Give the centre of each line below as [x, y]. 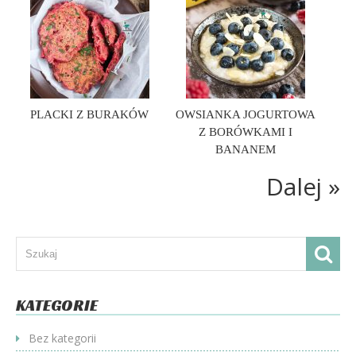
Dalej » [303, 186]
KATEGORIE [57, 305]
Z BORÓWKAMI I [245, 132]
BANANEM [245, 149]
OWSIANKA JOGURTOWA [245, 114]
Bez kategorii [62, 338]
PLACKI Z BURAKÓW [90, 114]
